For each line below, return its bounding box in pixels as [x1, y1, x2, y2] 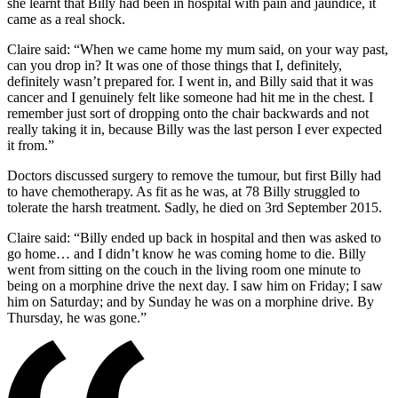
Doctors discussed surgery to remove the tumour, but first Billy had [7, 168, 381, 184]
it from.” [7, 138, 54, 154]
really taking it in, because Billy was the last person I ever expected [7, 122, 382, 138]
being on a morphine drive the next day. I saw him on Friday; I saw [7, 278, 383, 294]
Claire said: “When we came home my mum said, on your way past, [7, 42, 388, 58]
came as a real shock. [7, 12, 132, 28]
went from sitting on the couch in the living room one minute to [7, 262, 361, 278]
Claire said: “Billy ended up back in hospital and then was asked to [7, 230, 381, 246]
